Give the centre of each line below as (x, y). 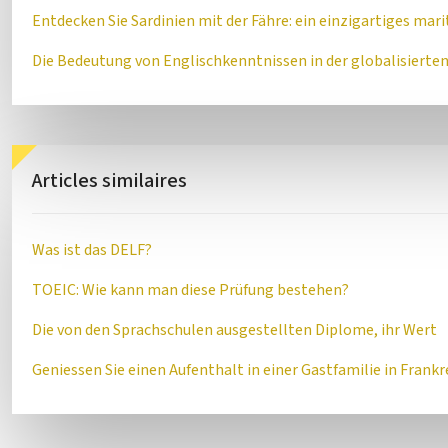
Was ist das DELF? (92, 250)
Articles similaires (109, 181)
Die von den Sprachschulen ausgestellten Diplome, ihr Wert (234, 330)
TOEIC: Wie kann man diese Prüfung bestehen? (190, 290)
